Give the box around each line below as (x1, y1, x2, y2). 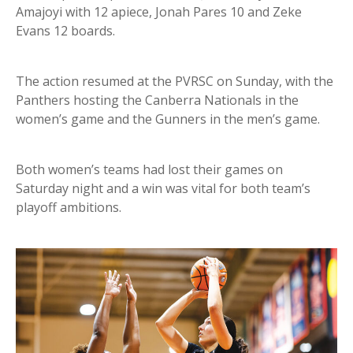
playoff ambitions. (16, 199, 121, 217)
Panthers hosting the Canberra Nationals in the (16, 91, 299, 110)
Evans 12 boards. (16, 22, 115, 40)
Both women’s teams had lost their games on (16, 161, 283, 179)
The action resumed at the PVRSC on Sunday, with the (16, 72, 333, 91)
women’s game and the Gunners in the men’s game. (16, 110, 320, 128)
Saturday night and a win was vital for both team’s (16, 180, 310, 198)
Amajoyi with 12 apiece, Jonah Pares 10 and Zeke (16, 3, 302, 21)
